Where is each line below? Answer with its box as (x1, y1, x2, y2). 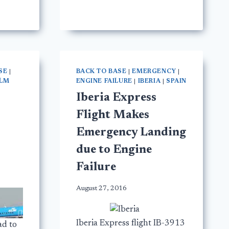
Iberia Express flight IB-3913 (76, 219, 185, 228)
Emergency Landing (76, 127, 186, 139)
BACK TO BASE (76, 68, 127, 75)
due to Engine (76, 144, 152, 156)
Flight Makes (76, 109, 149, 122)
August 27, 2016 (76, 185, 127, 192)
